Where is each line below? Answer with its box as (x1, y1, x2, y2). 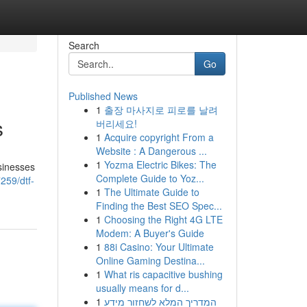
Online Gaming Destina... (95, 254, 205, 267)
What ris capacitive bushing (103, 267, 223, 281)
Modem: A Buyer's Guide (95, 226, 204, 240)
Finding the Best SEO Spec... (95, 199, 222, 212)
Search (68, 38, 99, 52)
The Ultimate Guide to (103, 185, 199, 199)
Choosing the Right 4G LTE (103, 212, 223, 226)
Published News (68, 89, 138, 103)
